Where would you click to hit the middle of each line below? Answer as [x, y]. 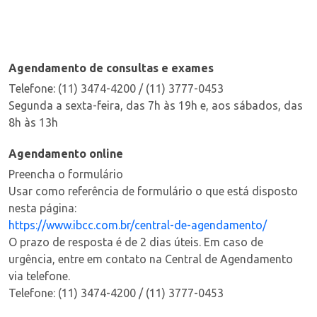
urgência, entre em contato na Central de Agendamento [151, 259]
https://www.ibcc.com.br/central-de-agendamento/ [138, 225]
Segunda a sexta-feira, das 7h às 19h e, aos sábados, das [156, 105]
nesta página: [42, 208]
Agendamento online [67, 153]
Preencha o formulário [66, 174]
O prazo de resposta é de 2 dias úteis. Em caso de [136, 242]
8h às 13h [33, 122]
